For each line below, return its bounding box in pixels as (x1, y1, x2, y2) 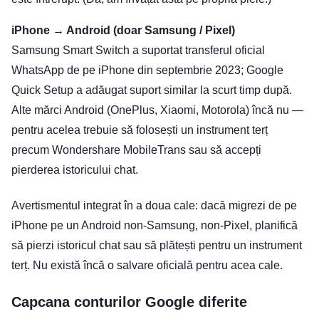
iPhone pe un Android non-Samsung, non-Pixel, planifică (11, 219, 298, 232)
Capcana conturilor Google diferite (11, 294, 247, 310)
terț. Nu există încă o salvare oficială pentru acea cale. (11, 259, 283, 272)
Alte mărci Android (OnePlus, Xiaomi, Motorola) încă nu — (11, 104, 303, 117)
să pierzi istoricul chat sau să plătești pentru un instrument (11, 239, 302, 252)
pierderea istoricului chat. (11, 164, 138, 177)
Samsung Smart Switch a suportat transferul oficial (11, 44, 265, 57)
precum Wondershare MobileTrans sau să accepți (11, 144, 261, 157)
